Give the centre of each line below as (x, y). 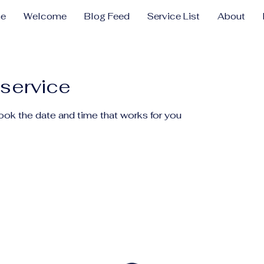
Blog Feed (107, 16)
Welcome (45, 16)
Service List (174, 16)
